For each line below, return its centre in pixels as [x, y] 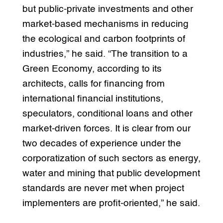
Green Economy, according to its [92, 69]
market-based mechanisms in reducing [105, 24]
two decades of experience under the [102, 143]
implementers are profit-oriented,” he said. [111, 203]
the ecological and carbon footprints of [104, 39]
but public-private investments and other [108, 9]
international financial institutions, [93, 99]
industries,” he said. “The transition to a [105, 54]
